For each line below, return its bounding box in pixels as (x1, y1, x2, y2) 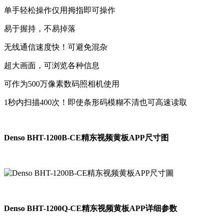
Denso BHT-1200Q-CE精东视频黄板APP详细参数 (4, 204, 177, 213)
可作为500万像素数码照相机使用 (4, 80, 119, 89)
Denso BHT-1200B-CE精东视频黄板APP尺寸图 (4, 133, 169, 142)
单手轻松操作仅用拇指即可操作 (4, 6, 115, 15)
